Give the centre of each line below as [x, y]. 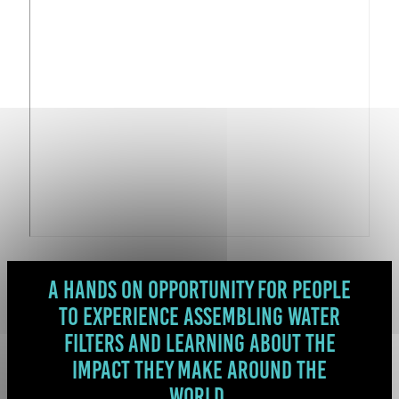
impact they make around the [199, 370]
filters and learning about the [199, 343]
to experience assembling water [199, 316]
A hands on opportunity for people [199, 289]
